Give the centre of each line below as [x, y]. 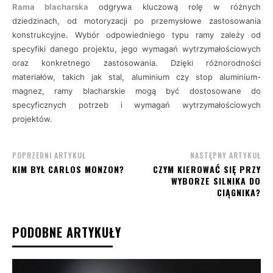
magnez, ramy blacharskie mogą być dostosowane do [136, 91]
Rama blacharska [51, 7]
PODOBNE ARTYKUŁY [67, 232]
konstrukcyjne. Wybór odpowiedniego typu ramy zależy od [136, 35]
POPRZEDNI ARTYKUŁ [49, 155]
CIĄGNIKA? [239, 192]
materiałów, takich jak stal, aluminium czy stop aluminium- [136, 77]
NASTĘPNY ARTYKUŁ [225, 155]
